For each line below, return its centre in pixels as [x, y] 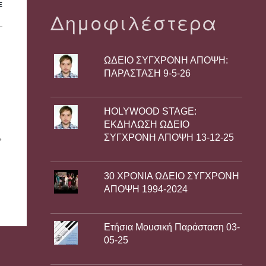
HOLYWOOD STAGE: [151, 112]
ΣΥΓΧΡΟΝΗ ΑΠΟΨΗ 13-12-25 [169, 138]
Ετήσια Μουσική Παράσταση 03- [172, 227]
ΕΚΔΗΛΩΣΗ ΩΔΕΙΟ [147, 125]
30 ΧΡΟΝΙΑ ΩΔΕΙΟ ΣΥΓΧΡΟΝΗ [172, 176]
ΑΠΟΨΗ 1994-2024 [146, 189]
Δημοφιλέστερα [134, 22]
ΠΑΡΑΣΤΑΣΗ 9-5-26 [148, 73]
